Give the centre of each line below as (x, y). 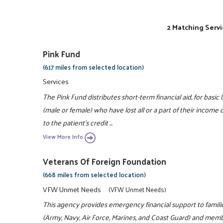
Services (56, 81)
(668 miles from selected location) (95, 175)
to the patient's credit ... (78, 122)
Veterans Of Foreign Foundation (105, 162)
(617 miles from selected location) (94, 67)
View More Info (63, 137)
